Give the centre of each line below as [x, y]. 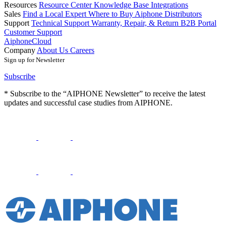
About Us [53, 50]
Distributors [183, 14]
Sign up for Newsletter [34, 60]
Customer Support [33, 32]
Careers [82, 50]
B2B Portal [199, 23]
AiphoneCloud [28, 41]
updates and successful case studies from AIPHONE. [88, 103]
